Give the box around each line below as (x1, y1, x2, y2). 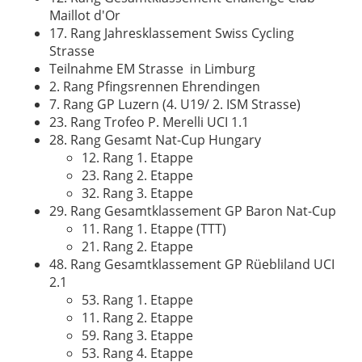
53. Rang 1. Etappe (82, 291, 193, 309)
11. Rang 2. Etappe (82, 309, 193, 326)
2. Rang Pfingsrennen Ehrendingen (49, 78, 260, 95)
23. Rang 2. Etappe (82, 166, 193, 184)
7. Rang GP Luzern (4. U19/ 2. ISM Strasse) (49, 95, 301, 113)
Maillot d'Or (49, 6, 120, 24)
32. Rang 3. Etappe (82, 184, 193, 202)
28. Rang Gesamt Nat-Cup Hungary (49, 131, 261, 149)
